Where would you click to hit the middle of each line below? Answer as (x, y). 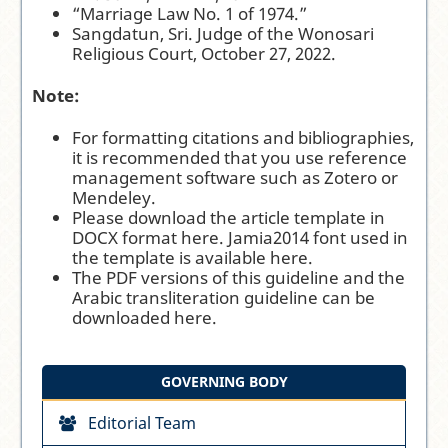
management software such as (198, 178)
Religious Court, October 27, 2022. (204, 54)
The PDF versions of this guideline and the (239, 278)
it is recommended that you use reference (240, 158)
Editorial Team (142, 423)
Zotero (351, 178)
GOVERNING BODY (224, 382)
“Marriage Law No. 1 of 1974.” (190, 14)
